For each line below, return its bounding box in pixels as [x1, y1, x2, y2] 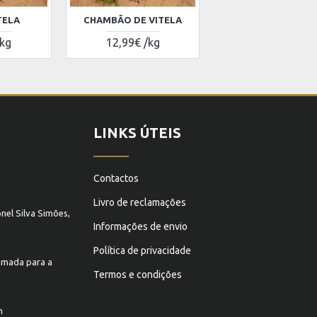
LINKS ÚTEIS [93, 125, 181, 141]
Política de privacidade [93, 245, 191, 256]
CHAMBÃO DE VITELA [83, 15, 183, 25]
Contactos [93, 173, 139, 184]
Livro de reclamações [93, 197, 186, 208]
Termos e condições [93, 269, 182, 280]
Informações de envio [93, 221, 188, 232]
